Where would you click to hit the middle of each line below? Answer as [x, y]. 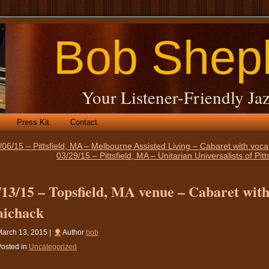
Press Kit [33, 122]
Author [74, 232]
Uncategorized [53, 246]
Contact [84, 122]
